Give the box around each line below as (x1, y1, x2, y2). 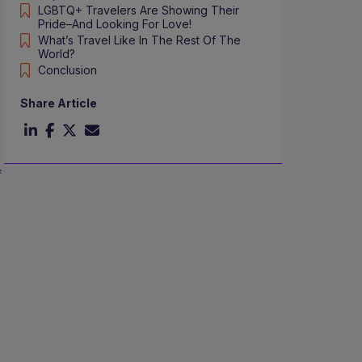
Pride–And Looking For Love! (38, 17, 192, 32)
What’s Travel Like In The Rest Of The (38, 33, 242, 48)
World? (38, 47, 76, 61)
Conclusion (38, 63, 98, 78)
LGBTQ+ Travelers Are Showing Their (38, 3, 240, 18)
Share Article (20, 96, 98, 111)
